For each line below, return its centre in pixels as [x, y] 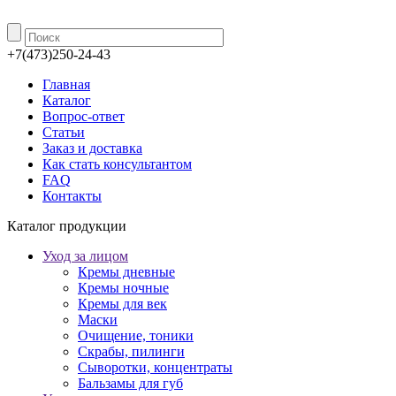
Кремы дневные [126, 272]
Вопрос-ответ [84, 116]
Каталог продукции [67, 226]
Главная [66, 84]
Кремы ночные [123, 288]
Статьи [64, 132]
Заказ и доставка [92, 148]
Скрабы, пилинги [131, 351]
